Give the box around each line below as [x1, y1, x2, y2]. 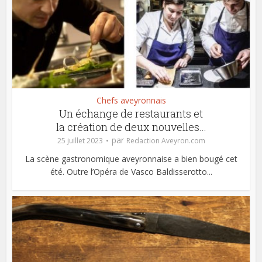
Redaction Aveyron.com [126, 136, 205, 146]
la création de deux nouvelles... [56, 120, 206, 134]
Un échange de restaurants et [59, 106, 203, 120]
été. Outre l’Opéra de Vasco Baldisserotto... [50, 166, 212, 177]
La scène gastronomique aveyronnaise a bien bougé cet [25, 153, 237, 164]
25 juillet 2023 [57, 136, 103, 146]
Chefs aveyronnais [96, 95, 166, 106]
